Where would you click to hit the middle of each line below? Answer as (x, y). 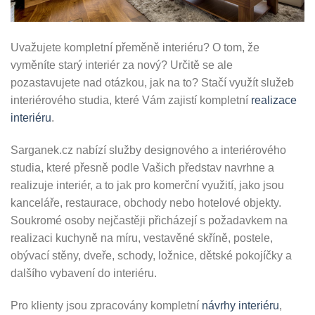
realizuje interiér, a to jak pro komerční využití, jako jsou (147, 186)
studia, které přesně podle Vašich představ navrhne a (142, 168)
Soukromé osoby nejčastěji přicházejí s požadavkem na (149, 221)
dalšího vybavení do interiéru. (84, 274)
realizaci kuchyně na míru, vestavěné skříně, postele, (142, 238)
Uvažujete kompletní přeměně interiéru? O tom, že (135, 48)
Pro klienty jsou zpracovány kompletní (106, 305)
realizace (274, 101)
